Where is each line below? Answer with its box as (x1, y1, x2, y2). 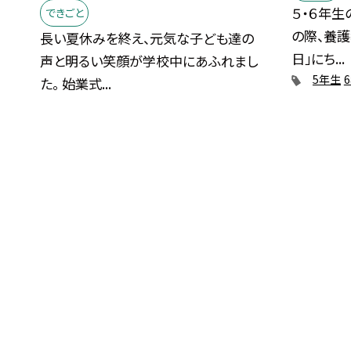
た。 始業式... (40, 74, 112, 94)
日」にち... (291, 49, 346, 69)
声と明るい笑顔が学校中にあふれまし (40, 51, 259, 71)
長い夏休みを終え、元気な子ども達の (40, 28, 255, 49)
